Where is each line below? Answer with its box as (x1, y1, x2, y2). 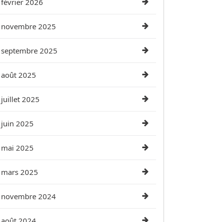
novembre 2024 (1, 191, 56, 201)
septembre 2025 (1, 46, 57, 55)
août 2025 (1, 70, 36, 80)
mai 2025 (1, 143, 34, 153)
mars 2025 (1, 167, 38, 177)
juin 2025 (1, 118, 34, 128)
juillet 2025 (1, 94, 40, 104)
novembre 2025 (1, 21, 56, 31)
